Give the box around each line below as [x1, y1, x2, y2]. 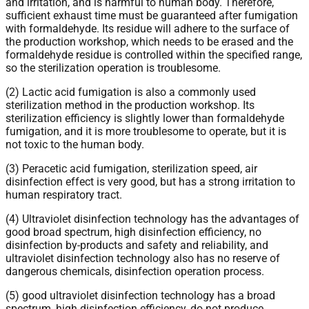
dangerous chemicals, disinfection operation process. [6, 264, 264, 278]
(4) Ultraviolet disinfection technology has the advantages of [6, 212, 299, 226]
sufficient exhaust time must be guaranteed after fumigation [6, 8, 298, 22]
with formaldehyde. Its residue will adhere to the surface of [6, 21, 290, 35]
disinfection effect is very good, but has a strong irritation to [6, 175, 295, 188]
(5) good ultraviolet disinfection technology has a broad [6, 288, 275, 302]
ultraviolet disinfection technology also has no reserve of [6, 251, 280, 265]
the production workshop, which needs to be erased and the [6, 34, 293, 48]
